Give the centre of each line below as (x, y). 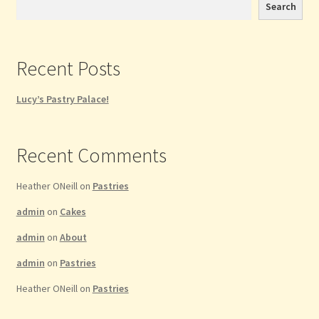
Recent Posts (68, 69)
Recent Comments (91, 156)
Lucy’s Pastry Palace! (62, 99)
